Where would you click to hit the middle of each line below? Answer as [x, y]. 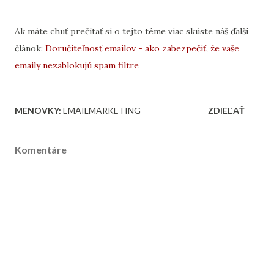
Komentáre [41, 150]
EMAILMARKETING [102, 110]
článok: [30, 48]
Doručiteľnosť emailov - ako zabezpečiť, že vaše [142, 48]
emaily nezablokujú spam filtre [77, 65]
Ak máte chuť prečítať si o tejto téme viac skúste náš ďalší [131, 31]
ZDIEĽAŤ [226, 110]
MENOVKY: [38, 110]
